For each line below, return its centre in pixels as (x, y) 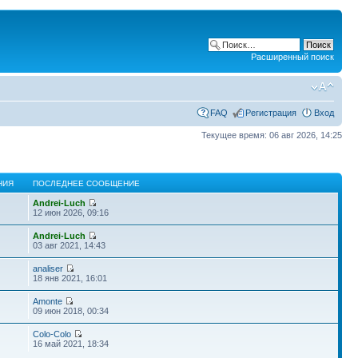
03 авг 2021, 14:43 (70, 245)
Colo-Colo (52, 334)
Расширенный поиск (292, 57)
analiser (48, 268)
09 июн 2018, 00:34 (71, 311)
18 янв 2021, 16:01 (70, 278)
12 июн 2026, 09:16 (71, 213)
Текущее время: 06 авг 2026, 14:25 (272, 135)
